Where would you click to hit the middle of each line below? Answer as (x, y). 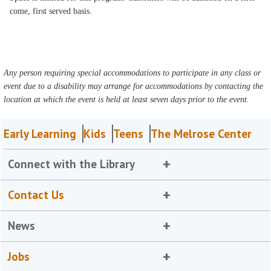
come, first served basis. (51, 11)
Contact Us (36, 195)
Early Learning (40, 134)
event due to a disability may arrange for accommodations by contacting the (134, 86)
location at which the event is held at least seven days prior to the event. (127, 100)
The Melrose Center (201, 134)
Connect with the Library (72, 164)
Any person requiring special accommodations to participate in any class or (132, 73)
